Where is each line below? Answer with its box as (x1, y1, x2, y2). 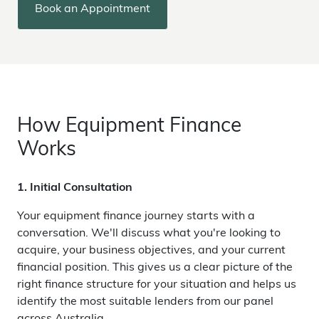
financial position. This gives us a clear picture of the (17, 262, 293, 273)
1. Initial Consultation (17, 182, 132, 194)
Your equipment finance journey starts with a (17, 211, 255, 222)
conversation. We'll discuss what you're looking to (17, 228, 281, 239)
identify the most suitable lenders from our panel (17, 296, 273, 308)
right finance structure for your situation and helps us (17, 279, 296, 291)
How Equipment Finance (17, 117, 241, 137)
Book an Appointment (35, 4, 150, 15)
